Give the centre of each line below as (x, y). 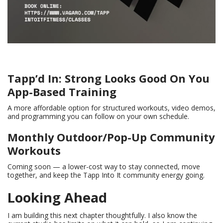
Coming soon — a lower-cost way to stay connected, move (104, 166)
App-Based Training (62, 92)
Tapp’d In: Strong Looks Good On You (109, 78)
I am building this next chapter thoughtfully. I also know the (102, 215)
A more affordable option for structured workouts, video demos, (111, 108)
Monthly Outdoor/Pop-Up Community (111, 137)
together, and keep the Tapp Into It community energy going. (106, 175)
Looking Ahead (57, 197)
